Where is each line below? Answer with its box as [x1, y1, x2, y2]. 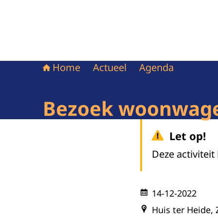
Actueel [93, 61, 127, 74]
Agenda [139, 61, 174, 74]
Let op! [169, 128, 206, 143]
